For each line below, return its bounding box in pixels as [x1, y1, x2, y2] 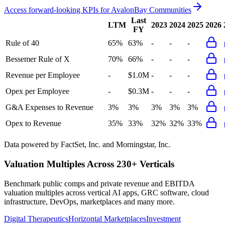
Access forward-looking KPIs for [4, 6, 111, 15]
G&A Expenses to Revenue [6, 103, 93, 112]
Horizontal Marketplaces [68, 214, 146, 223]
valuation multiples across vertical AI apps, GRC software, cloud [4, 188, 209, 197]
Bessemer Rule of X [6, 55, 70, 64]
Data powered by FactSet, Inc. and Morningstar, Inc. [4, 140, 170, 149]
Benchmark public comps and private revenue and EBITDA [4, 179, 194, 188]
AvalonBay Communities [111, 6, 191, 15]
